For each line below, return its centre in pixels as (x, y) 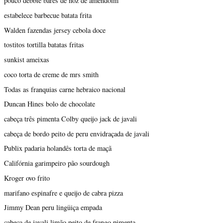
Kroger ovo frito (27, 178)
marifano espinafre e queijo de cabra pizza (63, 193)
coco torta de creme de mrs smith (51, 74)
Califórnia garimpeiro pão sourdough (57, 163)
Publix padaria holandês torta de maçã (58, 148)
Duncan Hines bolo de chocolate (50, 104)
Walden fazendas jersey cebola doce (55, 30)
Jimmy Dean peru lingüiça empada (53, 208)
